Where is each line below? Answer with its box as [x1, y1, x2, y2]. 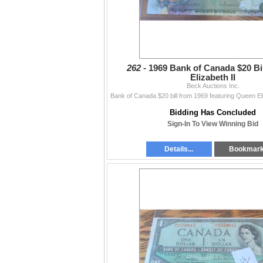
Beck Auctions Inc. [186, 82, 240, 90]
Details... [164, 145, 194, 154]
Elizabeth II [190, 73, 235, 83]
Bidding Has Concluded [170, 108, 256, 117]
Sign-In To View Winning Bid [167, 120, 258, 129]
